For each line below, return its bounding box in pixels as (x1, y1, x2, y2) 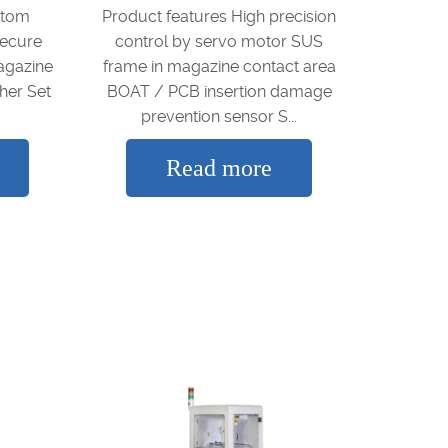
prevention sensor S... (141, 107, 298, 127)
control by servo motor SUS (115, 32, 324, 52)
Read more (166, 155, 273, 182)
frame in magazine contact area (102, 57, 336, 77)
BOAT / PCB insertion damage (106, 82, 332, 102)
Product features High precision (102, 7, 337, 27)
